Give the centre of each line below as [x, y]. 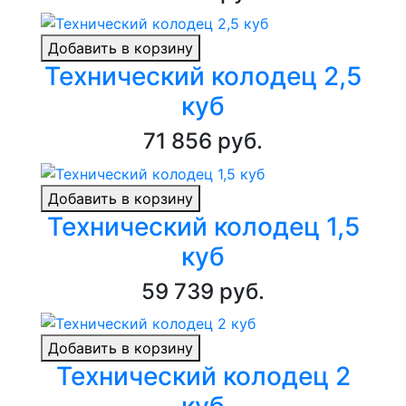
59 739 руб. [203, 291]
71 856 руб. [203, 141]
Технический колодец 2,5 [203, 77]
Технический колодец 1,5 [203, 226]
